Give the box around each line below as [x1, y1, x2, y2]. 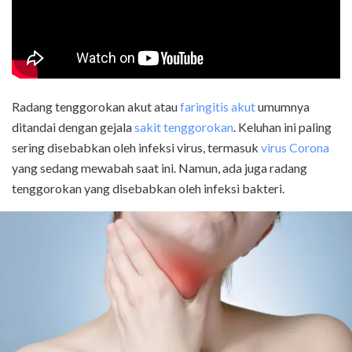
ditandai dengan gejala [12, 119, 134, 134]
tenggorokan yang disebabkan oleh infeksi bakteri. [12, 181, 284, 196]
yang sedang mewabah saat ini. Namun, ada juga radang [12, 160, 307, 175]
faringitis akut [180, 99, 255, 114]
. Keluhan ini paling [233, 119, 332, 134]
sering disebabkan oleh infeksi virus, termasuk [12, 140, 261, 155]
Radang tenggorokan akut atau [12, 99, 180, 114]
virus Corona [261, 140, 329, 155]
